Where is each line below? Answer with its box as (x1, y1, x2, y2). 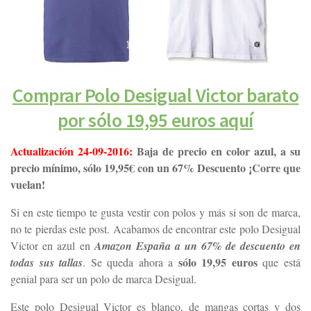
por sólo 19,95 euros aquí (58, 108, 253, 133)
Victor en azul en (10, 238, 94, 253)
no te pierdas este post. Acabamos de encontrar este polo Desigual (10, 221, 301, 237)
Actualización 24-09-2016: (10, 143, 133, 160)
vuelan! (10, 176, 45, 193)
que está (257, 255, 301, 270)
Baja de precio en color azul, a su (133, 143, 301, 160)
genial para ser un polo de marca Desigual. (10, 271, 196, 287)
